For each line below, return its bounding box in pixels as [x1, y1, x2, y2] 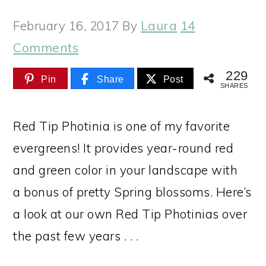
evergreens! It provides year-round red [13, 140, 234, 156]
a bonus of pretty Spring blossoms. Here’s [13, 183, 252, 199]
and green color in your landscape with [13, 161, 238, 178]
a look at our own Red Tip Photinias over [13, 205, 248, 221]
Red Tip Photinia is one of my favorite [13, 118, 230, 134]
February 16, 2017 [13, 18, 119, 33]
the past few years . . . [13, 227, 139, 243]
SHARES [220, 81, 248, 89]
